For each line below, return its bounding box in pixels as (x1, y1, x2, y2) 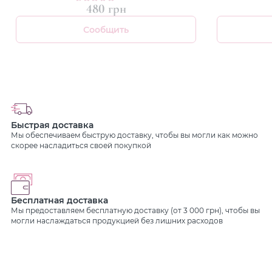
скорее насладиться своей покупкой (10, 141, 151, 151)
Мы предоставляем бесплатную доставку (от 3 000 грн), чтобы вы (10, 206, 260, 216)
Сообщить (83, 24, 129, 36)
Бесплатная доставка (10, 194, 108, 206)
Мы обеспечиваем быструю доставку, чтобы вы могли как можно (10, 131, 258, 140)
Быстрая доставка (10, 119, 93, 131)
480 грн (86, 1, 126, 17)
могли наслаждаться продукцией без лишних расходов (10, 216, 223, 226)
